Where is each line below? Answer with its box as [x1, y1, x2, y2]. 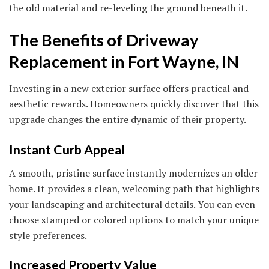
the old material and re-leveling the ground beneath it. [9, 1, 247, 15]
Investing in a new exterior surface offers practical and [9, 82, 249, 95]
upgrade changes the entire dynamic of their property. [9, 113, 246, 127]
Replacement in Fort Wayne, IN [9, 51, 239, 71]
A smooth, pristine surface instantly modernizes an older [9, 166, 258, 180]
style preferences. [9, 228, 87, 242]
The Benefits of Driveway [9, 29, 199, 50]
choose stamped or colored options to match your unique [9, 213, 259, 226]
